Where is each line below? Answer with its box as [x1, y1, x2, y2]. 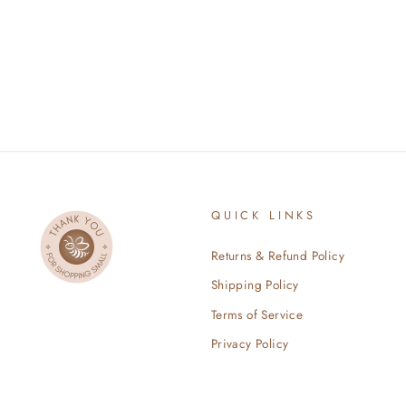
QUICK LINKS [210, 206, 317, 224]
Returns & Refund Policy [210, 246, 345, 265]
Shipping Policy [210, 275, 299, 295]
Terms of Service [210, 304, 304, 324]
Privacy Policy [210, 334, 289, 353]
